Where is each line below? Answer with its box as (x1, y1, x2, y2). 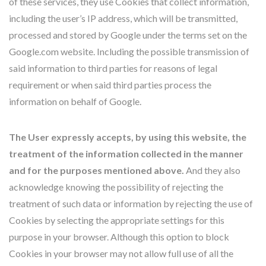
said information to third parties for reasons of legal (9, 62, 217, 74)
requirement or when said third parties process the (9, 79, 211, 90)
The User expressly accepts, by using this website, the (9, 131, 246, 142)
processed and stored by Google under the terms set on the (9, 29, 247, 40)
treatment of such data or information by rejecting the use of (9, 198, 253, 209)
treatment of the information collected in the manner (9, 148, 243, 159)
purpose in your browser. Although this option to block (9, 231, 229, 242)
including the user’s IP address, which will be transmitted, (9, 12, 237, 24)
